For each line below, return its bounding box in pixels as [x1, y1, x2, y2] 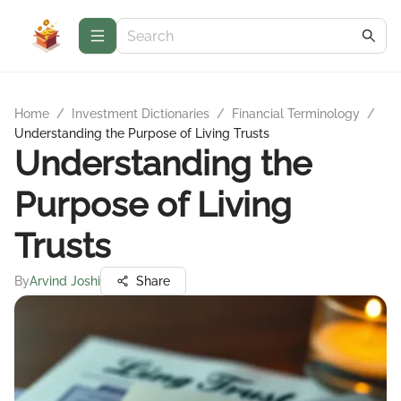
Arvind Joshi [30, 274, 100, 288]
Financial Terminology [232, 107, 360, 121]
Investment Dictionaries [72, 107, 209, 121]
